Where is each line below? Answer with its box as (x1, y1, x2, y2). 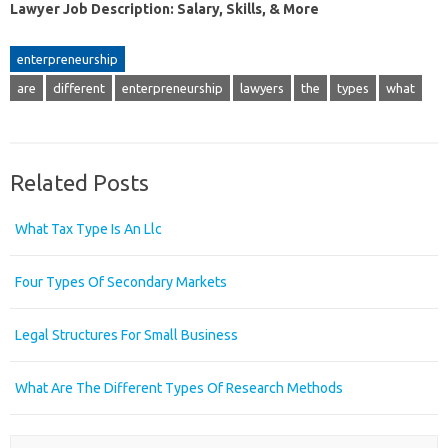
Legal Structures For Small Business (15, 326, 238, 343)
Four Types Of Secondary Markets (15, 273, 227, 290)
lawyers (240, 80, 284, 95)
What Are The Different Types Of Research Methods (15, 379, 343, 396)
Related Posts (10, 169, 149, 195)
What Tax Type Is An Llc (15, 220, 162, 237)
